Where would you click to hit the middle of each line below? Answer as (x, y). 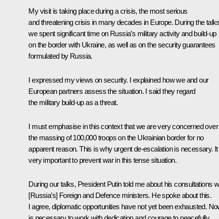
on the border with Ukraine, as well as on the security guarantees (122, 44)
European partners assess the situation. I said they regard (112, 91)
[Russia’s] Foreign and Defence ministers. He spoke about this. (120, 195)
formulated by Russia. (60, 56)
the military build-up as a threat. (73, 102)
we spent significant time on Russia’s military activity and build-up (122, 33)
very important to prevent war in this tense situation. (102, 160)
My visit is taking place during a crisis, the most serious (108, 11)
